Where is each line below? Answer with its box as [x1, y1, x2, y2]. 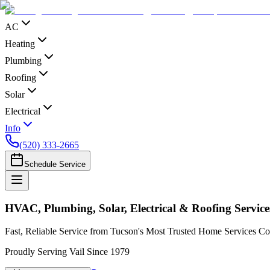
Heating [5, 39, 35, 49]
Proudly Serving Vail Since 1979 [5, 246, 130, 257]
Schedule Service [24, 160, 86, 169]
